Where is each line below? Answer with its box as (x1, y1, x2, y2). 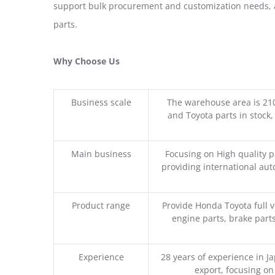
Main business (71, 147, 131, 160)
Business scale (71, 96, 131, 108)
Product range (72, 199, 130, 211)
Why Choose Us (53, 55, 120, 67)
